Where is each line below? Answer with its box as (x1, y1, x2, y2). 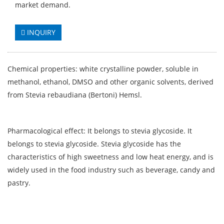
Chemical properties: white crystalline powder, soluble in (7, 64, 198, 74)
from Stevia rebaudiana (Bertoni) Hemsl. (7, 90, 142, 100)
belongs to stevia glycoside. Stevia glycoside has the (7, 139, 181, 149)
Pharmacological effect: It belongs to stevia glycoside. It (7, 126, 192, 136)
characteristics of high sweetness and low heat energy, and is (7, 152, 213, 162)
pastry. (7, 178, 30, 188)
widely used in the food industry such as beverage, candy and (7, 165, 215, 175)
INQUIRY (25, 27, 55, 37)
